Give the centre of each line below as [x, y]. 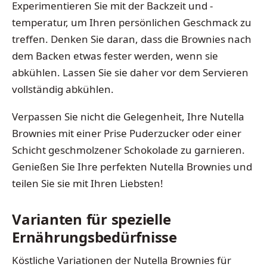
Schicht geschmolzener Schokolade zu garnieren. [128, 150]
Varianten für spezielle [91, 219]
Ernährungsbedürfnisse [94, 237]
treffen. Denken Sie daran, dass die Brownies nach [132, 39]
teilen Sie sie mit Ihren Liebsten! [88, 183]
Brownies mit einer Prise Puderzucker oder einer [127, 133]
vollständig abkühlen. [63, 89]
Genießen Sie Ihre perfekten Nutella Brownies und [132, 166]
